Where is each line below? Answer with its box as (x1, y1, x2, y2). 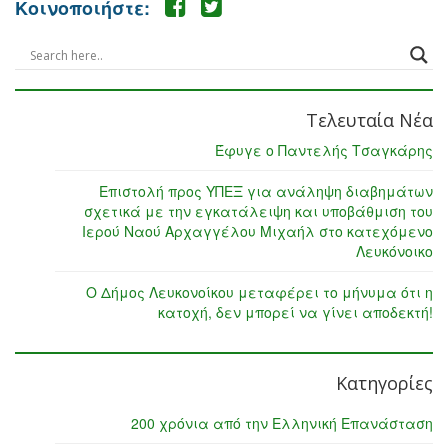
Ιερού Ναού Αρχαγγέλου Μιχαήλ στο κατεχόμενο (82, 221, 433, 242)
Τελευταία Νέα (306, 108, 433, 133)
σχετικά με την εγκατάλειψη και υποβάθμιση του (84, 201, 433, 222)
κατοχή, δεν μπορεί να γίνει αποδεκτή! (158, 302, 433, 323)
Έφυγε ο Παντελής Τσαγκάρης (215, 140, 433, 161)
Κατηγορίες (336, 371, 433, 396)
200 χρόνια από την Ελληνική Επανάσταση (131, 413, 433, 434)
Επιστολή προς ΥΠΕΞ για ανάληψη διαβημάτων (99, 181, 433, 202)
